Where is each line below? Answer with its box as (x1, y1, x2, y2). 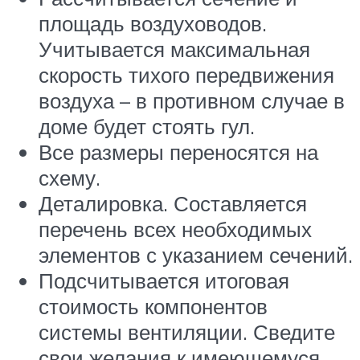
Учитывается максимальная (39, 36, 310, 63)
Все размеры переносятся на (39, 139, 318, 166)
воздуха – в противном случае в (39, 88, 345, 114)
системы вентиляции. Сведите (39, 319, 335, 346)
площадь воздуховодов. (39, 10, 267, 37)
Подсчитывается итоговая (39, 268, 289, 294)
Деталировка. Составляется (39, 190, 307, 217)
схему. (39, 165, 100, 191)
